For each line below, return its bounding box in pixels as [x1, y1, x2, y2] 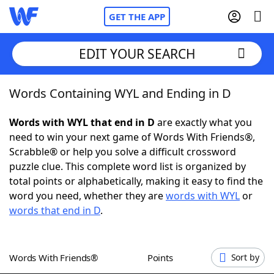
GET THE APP [109, 10, 165, 23]
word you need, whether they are [9, 189, 166, 202]
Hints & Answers [127, 220, 204, 233]
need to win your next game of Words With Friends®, [9, 130, 255, 144]
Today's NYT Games [34, 220, 127, 233]
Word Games [34, 253, 97, 267]
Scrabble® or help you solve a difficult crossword [9, 145, 236, 158]
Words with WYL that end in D [9, 116, 155, 129]
